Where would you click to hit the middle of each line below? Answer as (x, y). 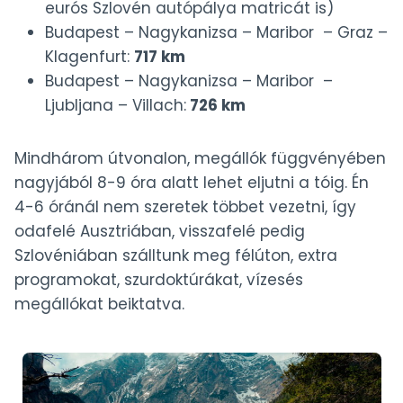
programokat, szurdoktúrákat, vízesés (159, 279)
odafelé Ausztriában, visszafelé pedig (160, 231)
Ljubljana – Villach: (116, 105)
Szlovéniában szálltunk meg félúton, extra (176, 255)
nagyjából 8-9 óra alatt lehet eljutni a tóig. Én (192, 182)
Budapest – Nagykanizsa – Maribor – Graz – (216, 32)
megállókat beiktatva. (99, 304)
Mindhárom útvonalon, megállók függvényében (200, 158)
